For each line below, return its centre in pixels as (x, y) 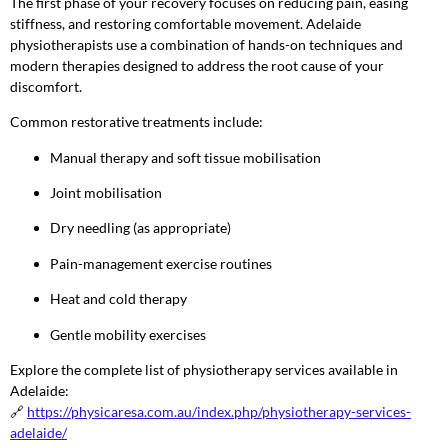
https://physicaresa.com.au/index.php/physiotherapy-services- (219, 411)
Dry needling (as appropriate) (140, 228)
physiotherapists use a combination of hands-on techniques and (206, 44)
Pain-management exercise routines (161, 263)
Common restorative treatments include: (136, 122)
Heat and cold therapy (118, 299)
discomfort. (46, 86)
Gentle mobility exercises (128, 334)
